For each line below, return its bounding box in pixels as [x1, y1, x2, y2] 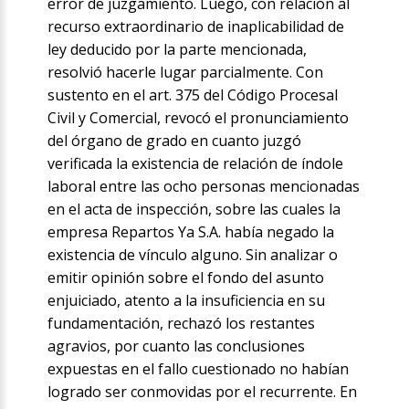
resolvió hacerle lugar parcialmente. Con [47, 62, 324, 83]
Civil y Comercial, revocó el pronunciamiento [47, 108, 350, 129]
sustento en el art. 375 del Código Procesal [47, 85, 339, 106]
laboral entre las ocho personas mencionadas [47, 176, 361, 197]
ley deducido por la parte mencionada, [47, 39, 308, 60]
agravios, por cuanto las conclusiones [47, 336, 306, 357]
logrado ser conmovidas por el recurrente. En [47, 382, 358, 403]
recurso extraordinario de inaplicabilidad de [47, 16, 345, 37]
